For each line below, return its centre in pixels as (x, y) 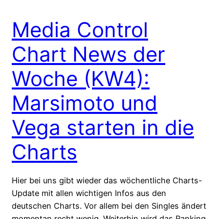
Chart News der (88, 54)
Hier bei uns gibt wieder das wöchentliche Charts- (107, 180)
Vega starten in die (103, 127)
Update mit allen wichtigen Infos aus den (89, 193)
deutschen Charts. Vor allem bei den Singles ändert (109, 206)
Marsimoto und (85, 103)
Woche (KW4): (81, 78)
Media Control (80, 29)
